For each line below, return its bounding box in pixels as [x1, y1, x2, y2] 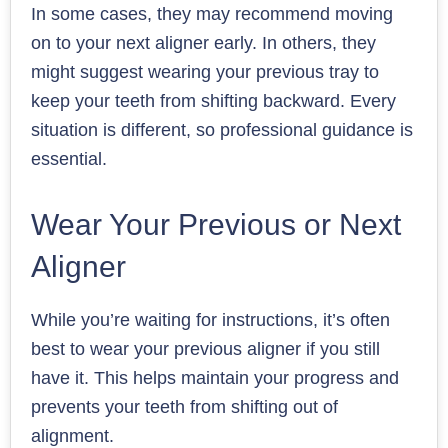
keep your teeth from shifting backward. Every [31, 90, 396, 111]
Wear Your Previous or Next [31, 207, 401, 241]
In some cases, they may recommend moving [31, 3, 393, 24]
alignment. [31, 425, 114, 446]
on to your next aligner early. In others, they [31, 32, 376, 53]
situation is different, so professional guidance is [31, 119, 413, 140]
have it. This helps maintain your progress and [31, 367, 399, 388]
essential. [31, 148, 107, 169]
